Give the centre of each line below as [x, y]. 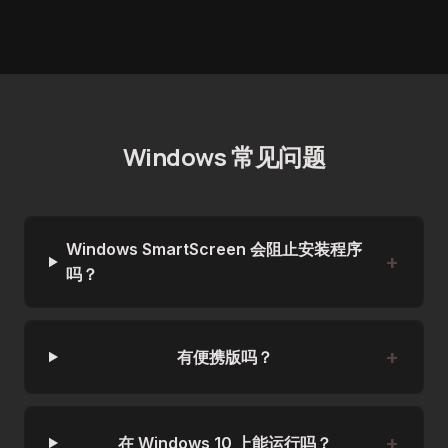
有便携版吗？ [225, 356]
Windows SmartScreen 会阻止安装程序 [213, 249]
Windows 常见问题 [224, 156]
